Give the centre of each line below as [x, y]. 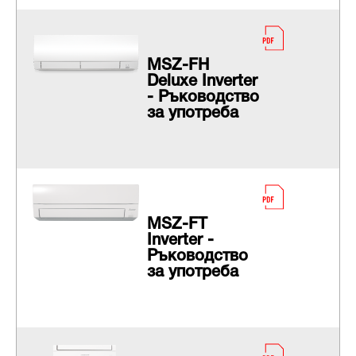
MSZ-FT [177, 225]
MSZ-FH [178, 66]
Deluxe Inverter [202, 82]
